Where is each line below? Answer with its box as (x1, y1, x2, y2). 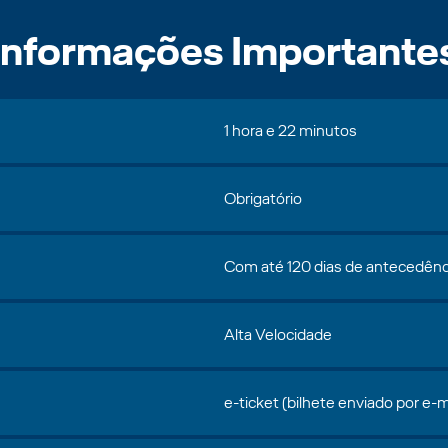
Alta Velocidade (224, 324, 332, 345)
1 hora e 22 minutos (224, 120, 357, 141)
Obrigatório (224, 188, 302, 209)
